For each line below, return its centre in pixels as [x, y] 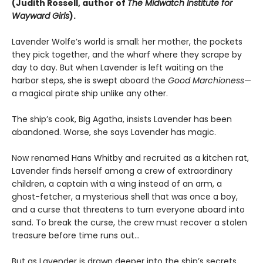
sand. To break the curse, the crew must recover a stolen [129, 223]
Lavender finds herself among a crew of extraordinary [122, 171]
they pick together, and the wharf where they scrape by [127, 55]
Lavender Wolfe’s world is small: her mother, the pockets [127, 42]
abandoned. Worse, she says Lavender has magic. [114, 132]
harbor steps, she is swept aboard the [90, 81]
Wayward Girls [41, 16]
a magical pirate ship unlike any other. [90, 94]
